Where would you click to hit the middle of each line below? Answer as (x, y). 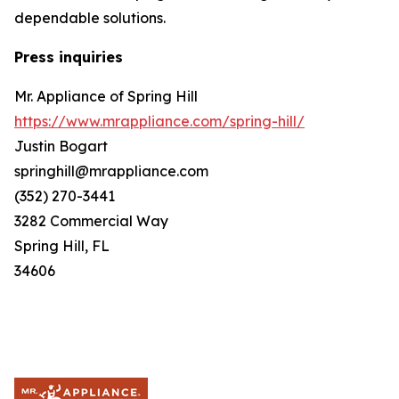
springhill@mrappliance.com (111, 171)
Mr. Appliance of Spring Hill (106, 96)
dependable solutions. (92, 17)
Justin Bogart (61, 146)
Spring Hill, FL (62, 245)
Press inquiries (69, 57)
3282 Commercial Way (91, 220)
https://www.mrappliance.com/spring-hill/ (159, 121)
